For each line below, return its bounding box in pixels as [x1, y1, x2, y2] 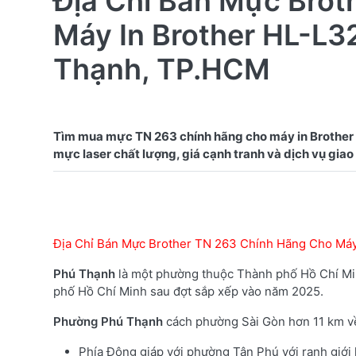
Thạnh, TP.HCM [53, 51, 270, 87]
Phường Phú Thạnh [53, 313, 163, 329]
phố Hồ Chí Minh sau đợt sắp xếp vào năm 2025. [53, 283, 323, 299]
